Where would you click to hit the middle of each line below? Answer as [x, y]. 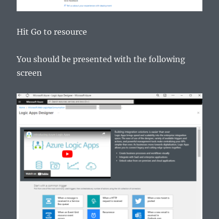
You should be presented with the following [101, 59]
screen [30, 73]
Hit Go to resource [52, 32]
